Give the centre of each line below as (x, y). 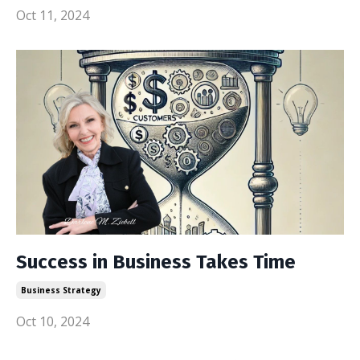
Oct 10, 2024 (53, 321)
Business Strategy (61, 290)
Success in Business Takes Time (156, 262)
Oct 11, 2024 (53, 15)
